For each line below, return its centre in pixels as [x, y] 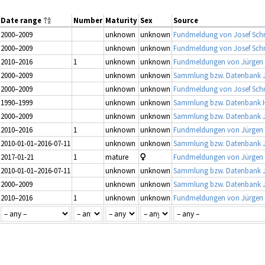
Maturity [121, 20]
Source [186, 20]
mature [117, 157]
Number [88, 20]
